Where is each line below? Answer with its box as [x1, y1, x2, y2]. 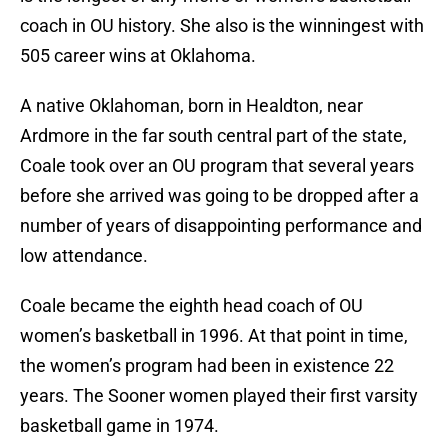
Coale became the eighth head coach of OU [20, 295, 363, 317]
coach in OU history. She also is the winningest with [20, 15, 424, 37]
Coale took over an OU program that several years [20, 155, 414, 177]
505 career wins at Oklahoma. [20, 45, 256, 67]
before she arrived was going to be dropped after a [20, 185, 419, 207]
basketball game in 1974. [20, 415, 219, 437]
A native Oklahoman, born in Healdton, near [20, 95, 363, 117]
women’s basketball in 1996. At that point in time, [20, 325, 408, 347]
